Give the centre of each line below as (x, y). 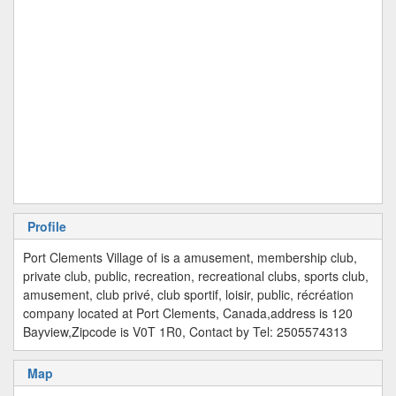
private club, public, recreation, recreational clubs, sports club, (196, 276)
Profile (47, 226)
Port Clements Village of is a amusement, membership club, (190, 257)
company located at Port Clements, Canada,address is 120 (188, 313)
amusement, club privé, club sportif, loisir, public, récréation (188, 294)
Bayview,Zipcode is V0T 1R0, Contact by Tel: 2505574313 (185, 331)
